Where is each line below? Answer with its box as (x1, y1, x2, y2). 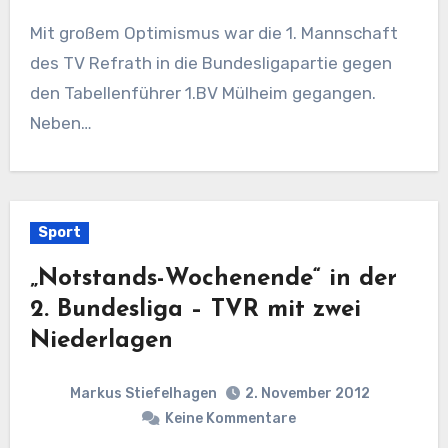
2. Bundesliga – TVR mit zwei (29, 297, 361, 322)
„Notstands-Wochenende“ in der (29, 266, 397, 291)
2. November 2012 (245, 385, 370, 402)
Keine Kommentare (164, 410, 296, 427)
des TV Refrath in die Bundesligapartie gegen (29, 52, 392, 73)
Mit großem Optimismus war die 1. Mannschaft (29, 22, 43, 43)
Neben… (29, 112, 92, 133)
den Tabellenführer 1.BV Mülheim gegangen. (29, 82, 376, 103)
